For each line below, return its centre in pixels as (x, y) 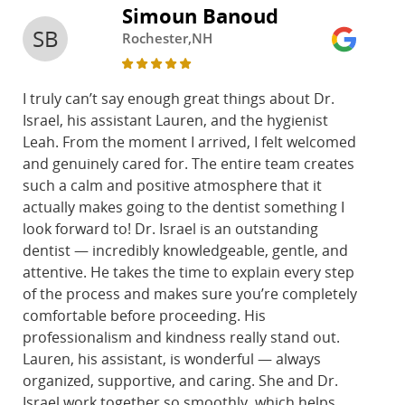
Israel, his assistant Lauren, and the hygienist (175, 121)
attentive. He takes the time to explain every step (188, 273)
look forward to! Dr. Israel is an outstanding (170, 229)
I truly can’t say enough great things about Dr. (179, 99)
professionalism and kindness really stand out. (181, 338)
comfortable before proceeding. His (144, 316)
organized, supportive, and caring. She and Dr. (180, 381)
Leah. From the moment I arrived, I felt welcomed (189, 142)
